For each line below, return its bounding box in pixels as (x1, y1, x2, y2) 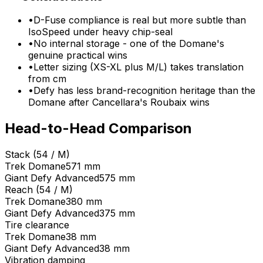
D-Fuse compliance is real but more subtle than (33, 14, 246, 26)
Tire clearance (5, 219, 69, 231)
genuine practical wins (28, 49, 127, 62)
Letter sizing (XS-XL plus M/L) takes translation (33, 61, 244, 73)
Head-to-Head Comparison (5, 120, 192, 137)
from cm (28, 73, 66, 85)
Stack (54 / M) (5, 149, 70, 161)
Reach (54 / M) (5, 184, 73, 196)
